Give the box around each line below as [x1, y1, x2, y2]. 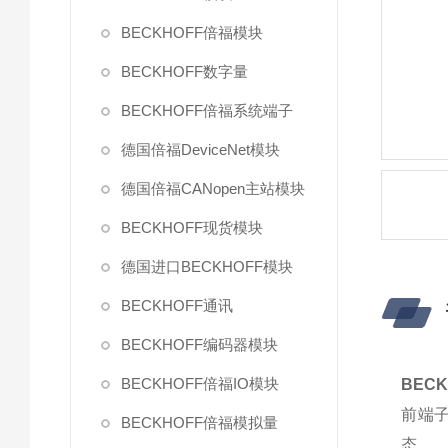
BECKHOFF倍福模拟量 [121, 414, 278, 431]
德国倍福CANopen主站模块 [121, 180, 305, 197]
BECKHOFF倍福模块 [121, 24, 263, 41]
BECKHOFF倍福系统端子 [121, 102, 293, 119]
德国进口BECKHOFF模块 [121, 258, 293, 275]
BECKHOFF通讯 [121, 297, 233, 314]
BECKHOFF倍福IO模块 [121, 375, 279, 392]
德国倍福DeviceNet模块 [121, 141, 280, 158]
